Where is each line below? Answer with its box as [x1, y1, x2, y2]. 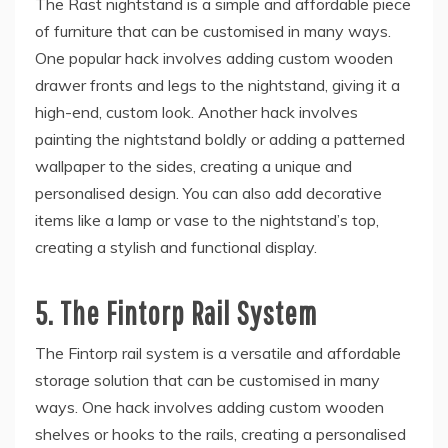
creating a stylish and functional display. [35, 236, 317, 257]
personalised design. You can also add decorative [35, 182, 382, 203]
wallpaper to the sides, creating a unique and [35, 155, 352, 176]
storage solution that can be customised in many [35, 369, 380, 390]
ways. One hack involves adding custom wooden [35, 396, 384, 417]
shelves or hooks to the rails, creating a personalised [35, 423, 406, 444]
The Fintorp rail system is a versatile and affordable [35, 342, 401, 363]
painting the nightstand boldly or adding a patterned [35, 128, 405, 149]
